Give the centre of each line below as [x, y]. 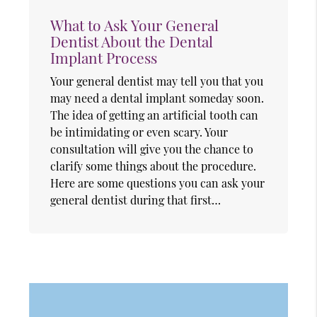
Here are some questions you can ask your [158, 183]
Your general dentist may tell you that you [157, 81]
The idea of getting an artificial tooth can [155, 115]
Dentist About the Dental [132, 41]
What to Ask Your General [135, 24]
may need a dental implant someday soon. [157, 98]
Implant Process [104, 57]
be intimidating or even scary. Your [139, 132]
